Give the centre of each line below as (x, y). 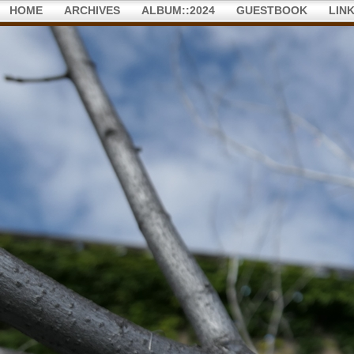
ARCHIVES (92, 11)
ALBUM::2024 (178, 11)
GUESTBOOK (272, 11)
